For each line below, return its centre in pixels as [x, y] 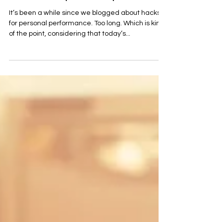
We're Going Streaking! [63, 9]
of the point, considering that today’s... [70, 47]
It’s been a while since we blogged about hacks [85, 26]
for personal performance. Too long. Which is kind [87, 37]
